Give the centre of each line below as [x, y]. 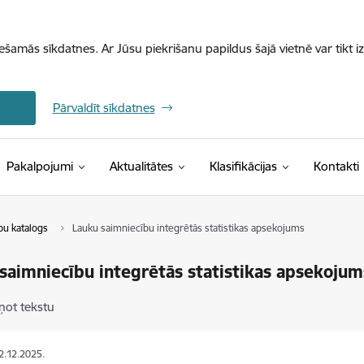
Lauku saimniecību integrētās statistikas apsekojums [188, 228]
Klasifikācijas [243, 166]
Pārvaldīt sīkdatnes [104, 108]
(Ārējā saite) [307, 165]
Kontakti [336, 166]
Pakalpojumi [39, 166]
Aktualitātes [141, 166]
